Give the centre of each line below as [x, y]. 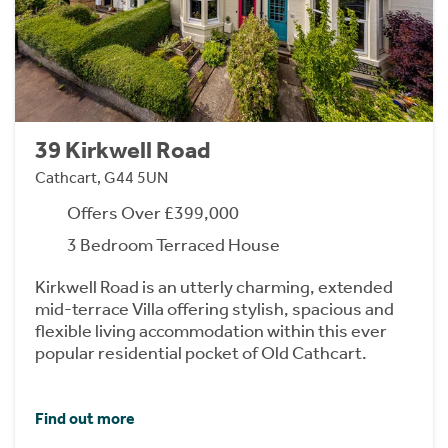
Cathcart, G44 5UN [101, 178]
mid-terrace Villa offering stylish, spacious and [214, 309]
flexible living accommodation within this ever [211, 331]
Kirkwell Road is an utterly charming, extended [214, 287]
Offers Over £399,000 [153, 213]
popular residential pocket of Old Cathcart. [201, 353]
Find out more [85, 418]
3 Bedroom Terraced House [173, 245]
